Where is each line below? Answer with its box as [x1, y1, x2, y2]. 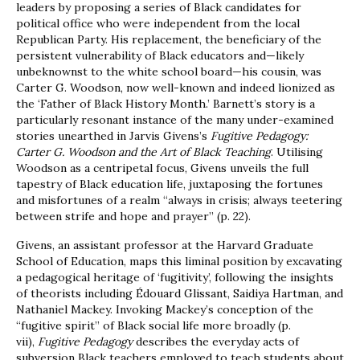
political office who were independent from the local [16, 16, 300, 31]
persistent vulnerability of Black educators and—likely [16, 48, 304, 63]
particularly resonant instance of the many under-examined [16, 112, 333, 128]
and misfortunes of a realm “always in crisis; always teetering [16, 193, 342, 208]
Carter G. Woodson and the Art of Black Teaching [16, 145, 271, 160]
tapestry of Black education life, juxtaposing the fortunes [16, 177, 323, 192]
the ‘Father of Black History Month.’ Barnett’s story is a [16, 96, 315, 112]
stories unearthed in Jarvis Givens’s [16, 129, 211, 144]
